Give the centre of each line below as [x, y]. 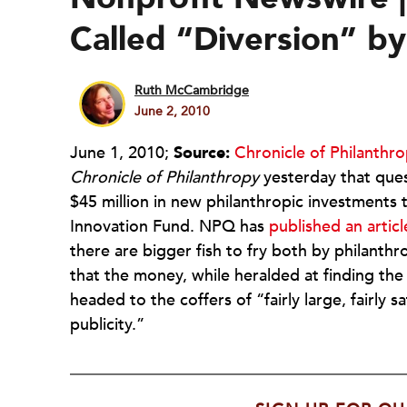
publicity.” [107, 325]
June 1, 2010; [122, 153]
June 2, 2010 [172, 111]
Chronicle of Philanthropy [164, 178]
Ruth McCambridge [192, 90]
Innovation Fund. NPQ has [169, 227]
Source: [202, 153]
